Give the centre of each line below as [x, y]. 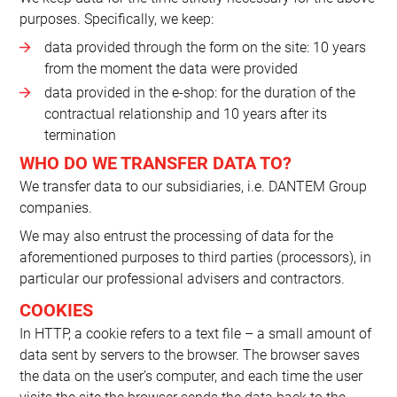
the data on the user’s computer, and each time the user [191, 376]
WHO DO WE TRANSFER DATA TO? [156, 163]
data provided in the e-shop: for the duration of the [199, 93]
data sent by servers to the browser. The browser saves [190, 354]
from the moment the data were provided [171, 69]
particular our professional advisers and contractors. [183, 278]
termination [80, 136]
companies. [56, 207]
